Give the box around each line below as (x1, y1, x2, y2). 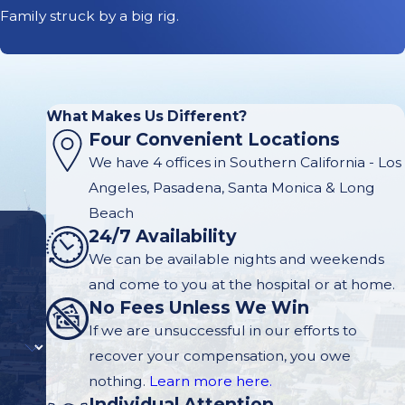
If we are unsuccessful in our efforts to (88, 321, 357, 339)
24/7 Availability (88, 224, 237, 247)
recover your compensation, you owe (88, 346, 351, 364)
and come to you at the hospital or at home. (88, 275, 395, 293)
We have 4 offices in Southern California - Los (88, 153, 401, 171)
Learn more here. (148, 372, 272, 390)
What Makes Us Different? (46, 107, 248, 125)
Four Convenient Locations (88, 127, 340, 150)
